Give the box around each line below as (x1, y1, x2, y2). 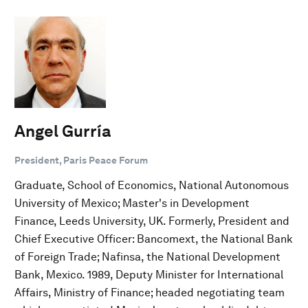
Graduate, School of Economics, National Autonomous (14, 178, 289, 192)
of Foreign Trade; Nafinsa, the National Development (14, 250, 280, 263)
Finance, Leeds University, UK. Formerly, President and (14, 214, 289, 228)
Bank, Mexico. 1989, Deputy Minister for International (14, 267, 283, 281)
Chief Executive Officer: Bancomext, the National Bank (14, 232, 293, 245)
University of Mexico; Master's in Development (14, 196, 250, 210)
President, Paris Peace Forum (14, 154, 148, 166)
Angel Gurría (14, 120, 111, 141)
